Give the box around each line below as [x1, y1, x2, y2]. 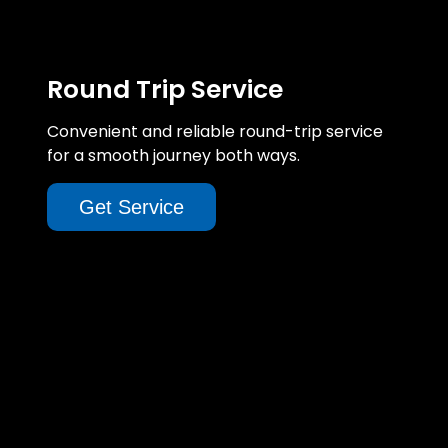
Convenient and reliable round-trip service [47, 119, 383, 143]
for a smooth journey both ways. [47, 143, 300, 167]
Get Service [79, 195, 184, 218]
